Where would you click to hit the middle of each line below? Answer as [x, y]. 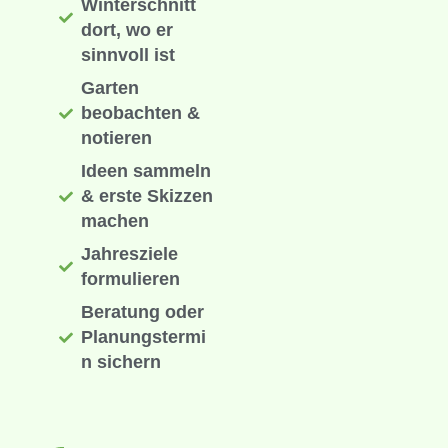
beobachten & [141, 113]
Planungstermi [144, 337]
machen [115, 221]
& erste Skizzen [147, 196]
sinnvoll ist [128, 55]
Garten [110, 88]
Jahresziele [130, 254]
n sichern [121, 362]
